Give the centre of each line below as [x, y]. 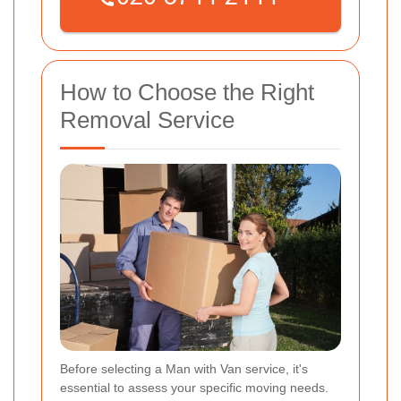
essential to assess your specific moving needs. [194, 388]
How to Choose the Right [187, 93]
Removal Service [147, 120]
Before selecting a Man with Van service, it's [184, 369]
